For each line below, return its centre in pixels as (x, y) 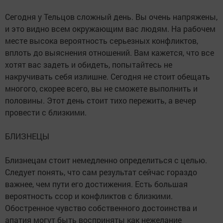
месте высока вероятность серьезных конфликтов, (102, 41)
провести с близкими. (46, 112)
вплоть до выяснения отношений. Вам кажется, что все (110, 53)
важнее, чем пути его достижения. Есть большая (96, 184)
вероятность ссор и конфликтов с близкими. (89, 196)
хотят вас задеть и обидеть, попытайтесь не (89, 65)
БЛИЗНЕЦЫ (27, 136)
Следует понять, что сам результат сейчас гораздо (101, 172)
